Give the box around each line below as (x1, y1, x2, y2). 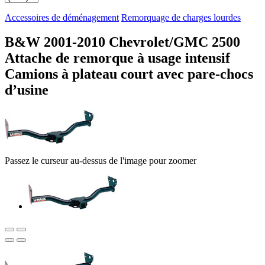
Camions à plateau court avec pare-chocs (5, 66, 253, 82)
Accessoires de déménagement (5, 12, 119, 22)
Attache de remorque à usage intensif (5, 50, 230, 66)
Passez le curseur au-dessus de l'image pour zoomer (5, 156, 196, 166)
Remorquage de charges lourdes (121, 12, 241, 22)
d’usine (5, 82, 49, 98)
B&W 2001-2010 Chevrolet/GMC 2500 (5, 34, 240, 50)
